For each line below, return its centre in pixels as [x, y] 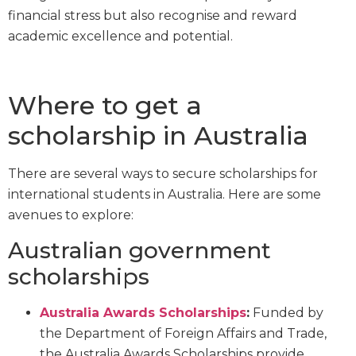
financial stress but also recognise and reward [153, 16]
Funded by [286, 312]
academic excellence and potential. [120, 37]
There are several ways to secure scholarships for [163, 174]
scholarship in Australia [158, 136]
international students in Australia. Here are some [164, 195]
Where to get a [105, 106]
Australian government [139, 250]
